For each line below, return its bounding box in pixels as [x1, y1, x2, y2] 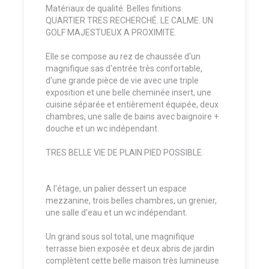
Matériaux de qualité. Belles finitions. [46, 3, 185, 13]
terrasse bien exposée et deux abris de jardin [46, 243, 214, 253]
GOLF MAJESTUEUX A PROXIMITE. [46, 27, 178, 37]
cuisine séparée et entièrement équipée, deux [46, 99, 219, 109]
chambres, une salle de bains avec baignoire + [46, 111, 219, 121]
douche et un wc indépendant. [46, 123, 161, 133]
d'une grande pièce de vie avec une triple [46, 75, 199, 85]
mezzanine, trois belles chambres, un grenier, [46, 195, 217, 205]
